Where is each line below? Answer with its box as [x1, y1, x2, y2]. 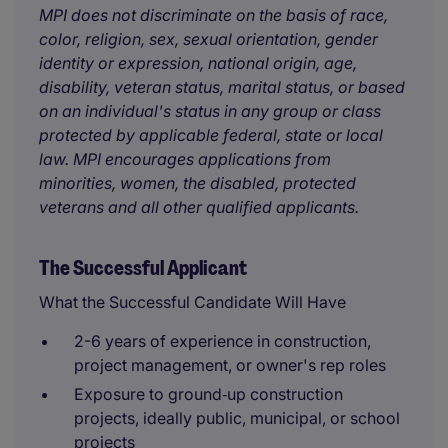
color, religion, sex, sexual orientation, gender [39, 29, 378, 49]
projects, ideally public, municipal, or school [74, 408, 400, 428]
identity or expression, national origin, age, [39, 53, 357, 73]
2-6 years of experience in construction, [74, 331, 371, 351]
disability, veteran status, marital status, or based [39, 77, 405, 97]
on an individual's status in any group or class [39, 101, 381, 121]
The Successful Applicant [39, 255, 247, 281]
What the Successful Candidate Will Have [39, 292, 346, 312]
